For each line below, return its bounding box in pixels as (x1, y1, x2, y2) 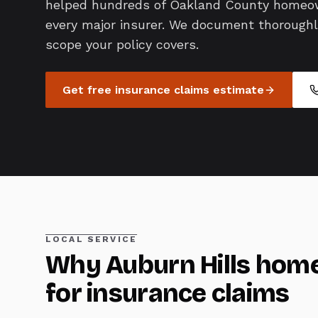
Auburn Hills (106, 250, 251, 281)
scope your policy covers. (45, 37, 199, 52)
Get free (62, 82, 115, 97)
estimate (209, 82, 264, 97)
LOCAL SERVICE (45, 234, 138, 245)
